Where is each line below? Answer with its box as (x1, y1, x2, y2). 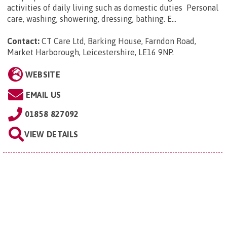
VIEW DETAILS (24, 130, 79, 139)
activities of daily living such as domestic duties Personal (7, 3, 218, 13)
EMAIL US (25, 90, 61, 100)
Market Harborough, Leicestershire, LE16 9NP (7, 48, 172, 57)
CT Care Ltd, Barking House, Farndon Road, (42, 36, 196, 46)
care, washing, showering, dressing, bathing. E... (7, 14, 176, 24)
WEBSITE (25, 70, 60, 80)
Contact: (7, 36, 40, 46)
